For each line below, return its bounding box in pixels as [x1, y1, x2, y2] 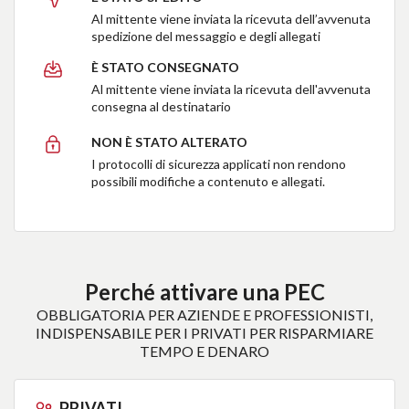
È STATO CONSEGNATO [91, 59, 240, 76]
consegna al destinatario [91, 99, 232, 115]
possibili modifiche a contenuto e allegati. [91, 173, 326, 190]
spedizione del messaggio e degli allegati [91, 28, 321, 45]
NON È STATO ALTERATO [91, 134, 248, 151]
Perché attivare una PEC [84, 278, 325, 306]
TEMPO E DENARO [140, 342, 269, 361]
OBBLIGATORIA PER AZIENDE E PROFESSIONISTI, [37, 306, 372, 324]
